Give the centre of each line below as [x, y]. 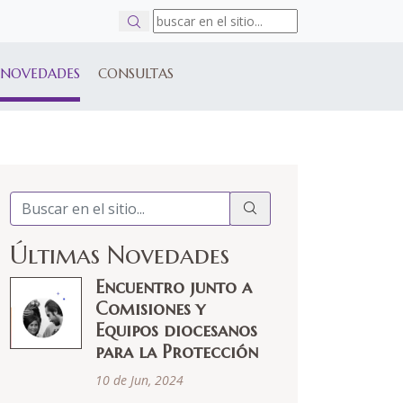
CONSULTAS [136, 73]
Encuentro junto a [174, 287]
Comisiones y [150, 309]
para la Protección [177, 352]
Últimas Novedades [120, 255]
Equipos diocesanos [176, 331]
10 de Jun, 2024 [139, 380]
